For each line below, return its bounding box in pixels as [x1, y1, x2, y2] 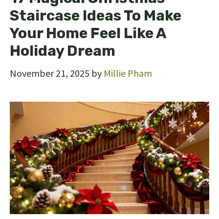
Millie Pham [104, 67, 152, 80]
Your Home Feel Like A [10, 24, 166, 43]
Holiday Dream [10, 42, 115, 60]
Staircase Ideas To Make [10, 7, 181, 25]
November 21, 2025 [10, 67, 89, 80]
